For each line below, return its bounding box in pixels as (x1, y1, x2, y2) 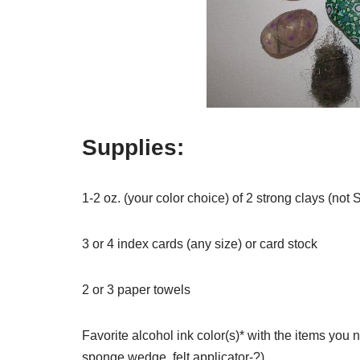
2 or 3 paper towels (82, 283, 190, 297)
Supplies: (82, 135, 184, 160)
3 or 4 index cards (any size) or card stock (82, 237, 317, 251)
